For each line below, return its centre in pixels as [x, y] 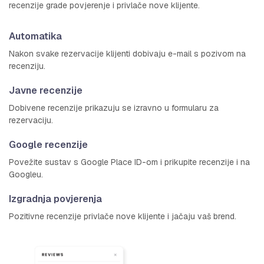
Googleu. [26, 174]
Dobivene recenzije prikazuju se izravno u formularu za [114, 108]
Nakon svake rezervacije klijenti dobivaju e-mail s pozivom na [127, 53]
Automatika [35, 36]
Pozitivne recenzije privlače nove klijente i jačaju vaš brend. [123, 216]
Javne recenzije [46, 90]
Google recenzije [48, 144]
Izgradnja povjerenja [55, 199]
